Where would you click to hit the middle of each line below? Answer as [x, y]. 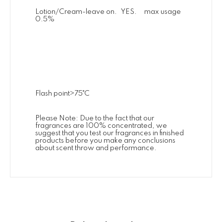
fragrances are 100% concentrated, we [101, 126]
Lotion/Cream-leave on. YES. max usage [108, 12]
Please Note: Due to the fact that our [95, 119]
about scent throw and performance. [96, 148]
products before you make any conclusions [105, 141]
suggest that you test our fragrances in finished [110, 134]
